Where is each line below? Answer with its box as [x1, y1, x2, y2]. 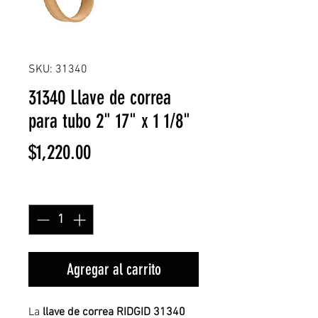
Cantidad [28, 183, 77, 198]
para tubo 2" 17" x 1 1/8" [28, 109, 190, 133]
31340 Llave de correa [28, 86, 171, 109]
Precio [90, 140, 131, 163]
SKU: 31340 [28, 62, 87, 77]
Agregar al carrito [66, 260, 161, 279]
